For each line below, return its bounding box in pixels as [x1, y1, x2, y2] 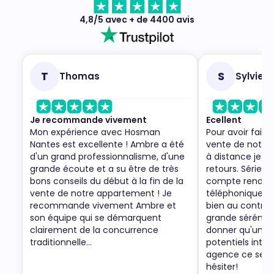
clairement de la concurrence [30, 224, 158, 237]
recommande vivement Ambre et [30, 199, 176, 212]
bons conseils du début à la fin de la [30, 175, 183, 188]
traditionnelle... [30, 236, 92, 249]
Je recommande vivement [30, 114, 147, 127]
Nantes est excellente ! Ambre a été [30, 138, 184, 151]
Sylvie [235, 70, 264, 83]
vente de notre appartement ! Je [30, 187, 172, 200]
